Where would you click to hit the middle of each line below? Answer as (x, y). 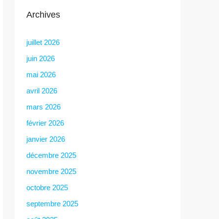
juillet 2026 (43, 42)
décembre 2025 (51, 155)
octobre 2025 (47, 187)
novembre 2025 (51, 171)
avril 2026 (42, 90)
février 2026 (45, 123)
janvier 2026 (46, 139)
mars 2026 (44, 107)
